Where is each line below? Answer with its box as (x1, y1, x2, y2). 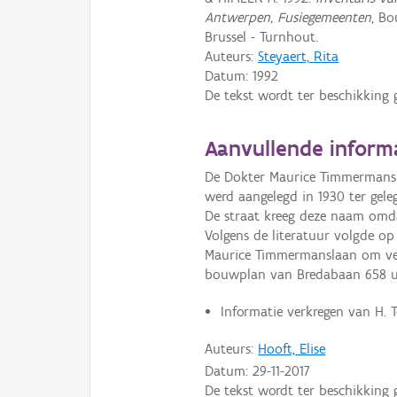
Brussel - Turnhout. (205, 28, 319, 45)
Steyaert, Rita (258, 48, 339, 65)
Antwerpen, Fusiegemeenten (205, 9, 372, 26)
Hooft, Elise (258, 340, 326, 357)
